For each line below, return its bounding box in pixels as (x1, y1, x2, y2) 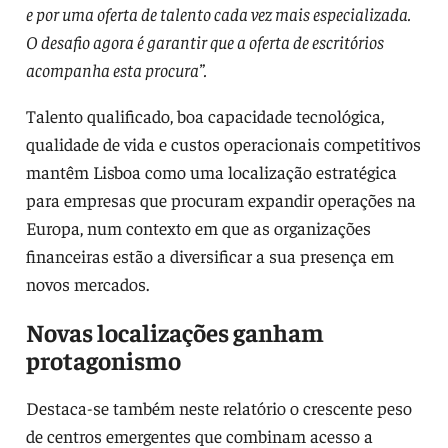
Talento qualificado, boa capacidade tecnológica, (25, 103, 384, 127)
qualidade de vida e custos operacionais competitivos (25, 131, 421, 155)
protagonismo (25, 343, 181, 375)
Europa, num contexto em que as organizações (25, 215, 371, 239)
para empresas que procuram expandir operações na (25, 187, 416, 211)
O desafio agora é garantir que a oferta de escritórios (25, 29, 384, 53)
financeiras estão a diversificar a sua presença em (25, 243, 394, 267)
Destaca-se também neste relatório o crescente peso (25, 395, 412, 419)
